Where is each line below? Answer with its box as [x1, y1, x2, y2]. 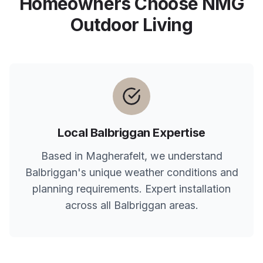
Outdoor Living [70, 14, 193, 35]
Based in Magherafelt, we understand [41, 150, 222, 162]
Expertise [150, 126, 205, 140]
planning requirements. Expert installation [32, 183, 231, 195]
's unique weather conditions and [77, 166, 238, 178]
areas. [166, 199, 198, 211]
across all [65, 199, 114, 211]
